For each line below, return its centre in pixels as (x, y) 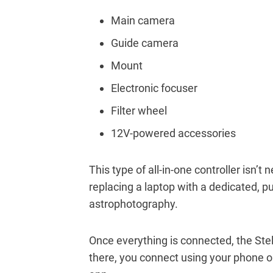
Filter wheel (139, 110)
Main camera (143, 20)
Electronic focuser (154, 88)
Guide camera (145, 43)
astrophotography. (133, 204)
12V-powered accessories (173, 133)
